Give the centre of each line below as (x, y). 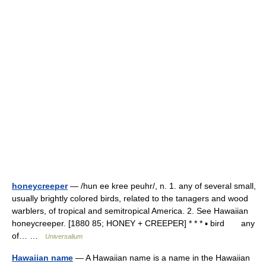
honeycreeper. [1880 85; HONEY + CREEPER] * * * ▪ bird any (133, 223)
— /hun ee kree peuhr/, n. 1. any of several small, (162, 186)
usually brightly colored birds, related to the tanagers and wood (130, 198)
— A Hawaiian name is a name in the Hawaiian (161, 258)
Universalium (64, 236)
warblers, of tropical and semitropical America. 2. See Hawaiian (130, 211)
